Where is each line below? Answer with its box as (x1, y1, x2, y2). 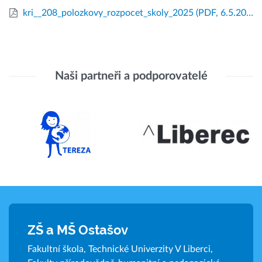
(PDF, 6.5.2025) (195, 8, 246, 18)
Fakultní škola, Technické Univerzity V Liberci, (27, 244, 213, 254)
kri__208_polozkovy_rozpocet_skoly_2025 (22, 8, 194, 18)
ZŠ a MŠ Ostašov (27, 222, 128, 237)
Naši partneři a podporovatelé (54, 70, 208, 82)
